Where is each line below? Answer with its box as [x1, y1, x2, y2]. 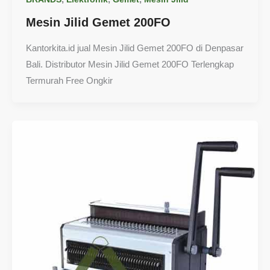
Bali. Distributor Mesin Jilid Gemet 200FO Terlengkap [25, 59, 234, 70]
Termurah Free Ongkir [25, 75, 113, 86]
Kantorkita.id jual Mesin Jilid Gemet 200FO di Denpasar [25, 43, 243, 54]
